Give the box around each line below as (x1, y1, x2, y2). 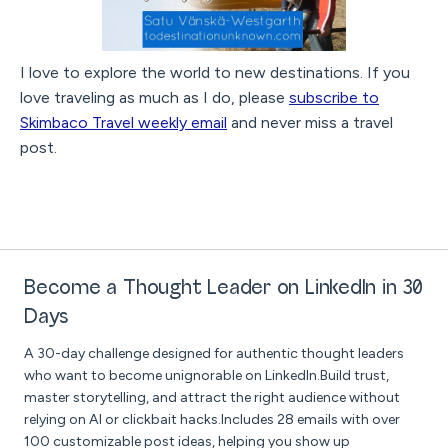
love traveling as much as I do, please (20, 88, 289, 108)
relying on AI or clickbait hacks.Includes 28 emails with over (24, 411, 400, 429)
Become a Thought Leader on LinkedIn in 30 (24, 278, 423, 300)
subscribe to (289, 88, 379, 108)
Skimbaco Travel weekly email (20, 113, 227, 133)
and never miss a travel (227, 113, 393, 133)
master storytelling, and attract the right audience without (24, 389, 400, 407)
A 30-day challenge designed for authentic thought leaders (24, 345, 404, 363)
